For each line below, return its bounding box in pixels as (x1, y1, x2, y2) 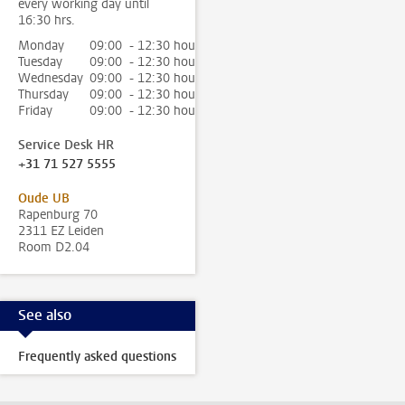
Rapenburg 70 (18, 205, 98, 223)
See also (18, 306, 71, 325)
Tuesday (18, 52, 62, 71)
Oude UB (18, 189, 70, 207)
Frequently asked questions (18, 347, 176, 365)
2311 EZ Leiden (18, 221, 104, 240)
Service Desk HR (18, 136, 114, 154)
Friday (18, 101, 52, 119)
